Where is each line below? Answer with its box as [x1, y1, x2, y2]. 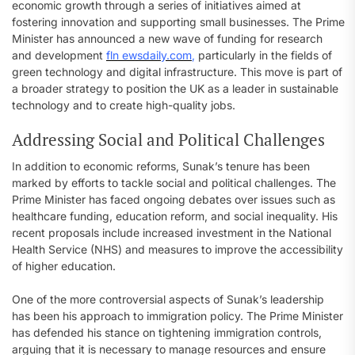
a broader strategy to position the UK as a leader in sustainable [12, 82, 338, 95]
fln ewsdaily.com [106, 48, 192, 62]
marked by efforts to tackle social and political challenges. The [12, 176, 336, 189]
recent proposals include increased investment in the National [12, 226, 331, 239]
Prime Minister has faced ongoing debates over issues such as [12, 193, 335, 206]
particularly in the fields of [195, 48, 332, 62]
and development [12, 48, 106, 62]
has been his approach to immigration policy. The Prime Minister [12, 309, 343, 323]
